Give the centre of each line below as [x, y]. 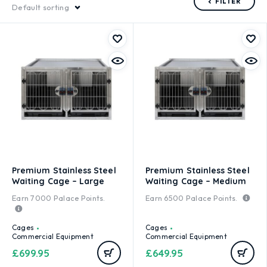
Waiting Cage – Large [58, 181]
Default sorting [41, 7]
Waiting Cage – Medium [196, 181]
